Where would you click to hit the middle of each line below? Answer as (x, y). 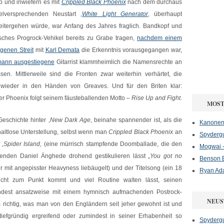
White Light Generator (115, 14)
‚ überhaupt (165, 14)
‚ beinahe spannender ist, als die (136, 120)
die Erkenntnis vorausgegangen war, (131, 50)
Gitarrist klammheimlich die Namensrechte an (118, 62)
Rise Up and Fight (156, 98)
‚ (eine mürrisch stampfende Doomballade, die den (111, 144)
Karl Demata (62, 50)
